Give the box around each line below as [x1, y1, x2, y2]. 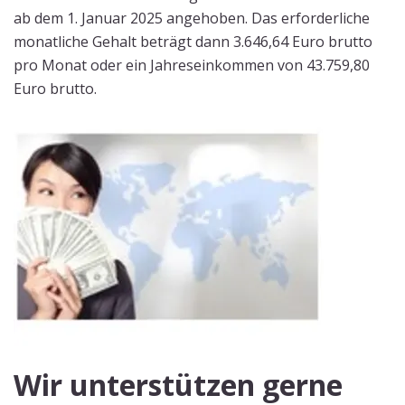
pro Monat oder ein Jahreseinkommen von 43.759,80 [14, 55, 370, 75]
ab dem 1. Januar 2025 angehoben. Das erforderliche [14, 8, 370, 28]
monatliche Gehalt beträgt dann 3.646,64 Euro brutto [14, 32, 372, 52]
